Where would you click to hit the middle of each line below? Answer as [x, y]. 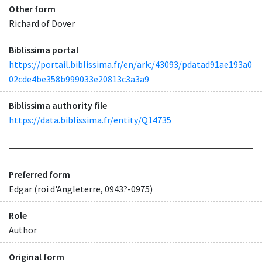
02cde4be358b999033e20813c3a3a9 [79, 79]
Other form [32, 8]
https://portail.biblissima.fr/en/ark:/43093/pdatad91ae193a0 [130, 64]
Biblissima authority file [58, 106]
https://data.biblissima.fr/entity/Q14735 [90, 120]
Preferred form [39, 175]
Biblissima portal [44, 49]
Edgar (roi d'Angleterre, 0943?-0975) [81, 189]
